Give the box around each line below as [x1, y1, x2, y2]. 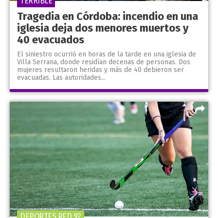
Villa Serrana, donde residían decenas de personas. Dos [17, 57, 190, 66]
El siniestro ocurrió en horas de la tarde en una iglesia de [17, 50, 196, 58]
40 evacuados [17, 33, 84, 46]
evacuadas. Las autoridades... [17, 73, 106, 82]
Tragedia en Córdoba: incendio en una [17, 9, 198, 23]
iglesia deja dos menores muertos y [17, 21, 188, 35]
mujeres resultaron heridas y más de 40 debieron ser [17, 65, 184, 74]
